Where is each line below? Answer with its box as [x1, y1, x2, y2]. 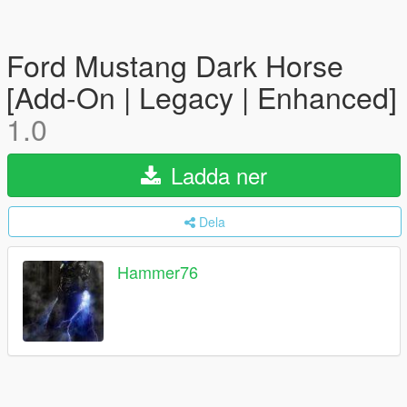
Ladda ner [164, 159, 267, 191]
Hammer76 [117, 260, 198, 284]
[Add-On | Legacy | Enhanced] [6, 75, 397, 117]
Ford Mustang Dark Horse [6, 44, 343, 85]
